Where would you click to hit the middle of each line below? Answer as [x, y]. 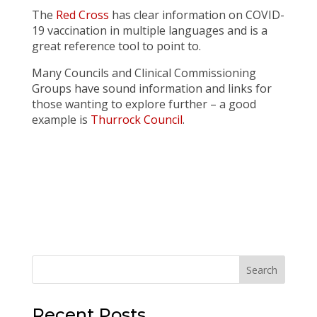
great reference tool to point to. [116, 46]
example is [61, 120]
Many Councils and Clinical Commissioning [144, 73]
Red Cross [82, 15]
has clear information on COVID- [196, 15]
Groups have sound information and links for [151, 89]
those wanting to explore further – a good [144, 104]
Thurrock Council [136, 120]
